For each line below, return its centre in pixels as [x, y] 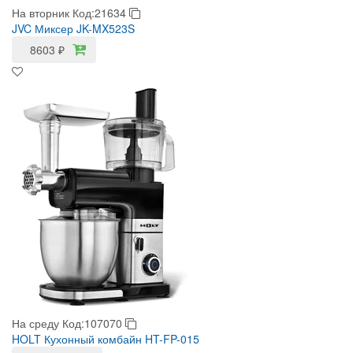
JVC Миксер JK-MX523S [73, 28]
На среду [35, 323]
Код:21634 [101, 13]
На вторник [41, 13]
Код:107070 [94, 323]
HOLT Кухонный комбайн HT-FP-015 [106, 339]
